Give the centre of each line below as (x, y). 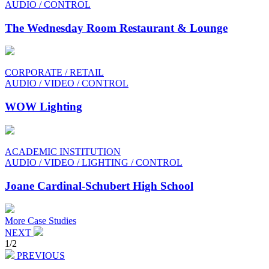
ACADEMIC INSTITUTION (63, 151)
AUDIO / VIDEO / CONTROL (67, 83)
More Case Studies (41, 221)
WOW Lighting (44, 107)
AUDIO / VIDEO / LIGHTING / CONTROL (94, 162)
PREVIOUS (40, 256)
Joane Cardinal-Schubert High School (99, 186)
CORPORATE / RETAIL (54, 73)
